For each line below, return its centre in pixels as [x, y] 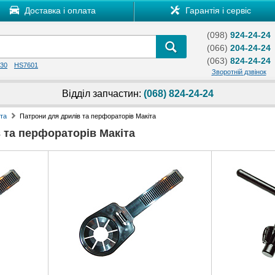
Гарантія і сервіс [217, 10]
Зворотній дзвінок [239, 72]
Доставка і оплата [59, 10]
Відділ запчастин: [103, 94]
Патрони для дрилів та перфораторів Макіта [88, 116]
